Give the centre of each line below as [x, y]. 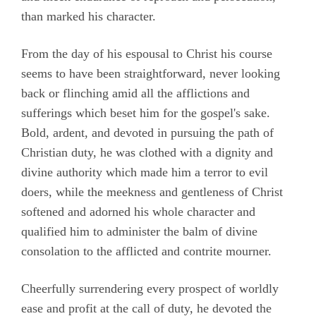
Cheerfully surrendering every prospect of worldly [150, 288]
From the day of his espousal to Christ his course [147, 53]
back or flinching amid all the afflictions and [135, 93]
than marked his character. [89, 16]
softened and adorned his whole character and [138, 211]
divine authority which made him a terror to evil [145, 172]
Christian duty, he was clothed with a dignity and [147, 152]
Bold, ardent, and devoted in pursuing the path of [147, 132]
